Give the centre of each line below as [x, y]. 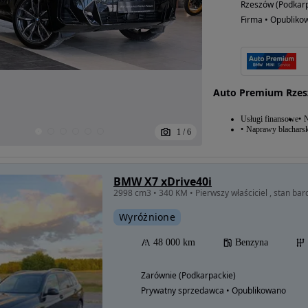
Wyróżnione [147, 217]
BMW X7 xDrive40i [163, 182]
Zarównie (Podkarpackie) [188, 276]
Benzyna [252, 243]
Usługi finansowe [269, 119]
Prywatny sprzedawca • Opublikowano [213, 291]
